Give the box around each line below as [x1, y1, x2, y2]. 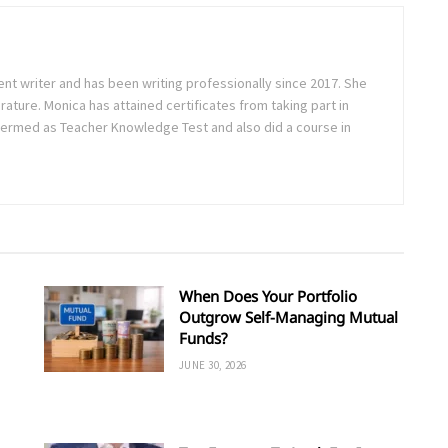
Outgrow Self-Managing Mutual [179, 307, 398, 328]
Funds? [179, 328, 228, 349]
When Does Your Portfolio [179, 286, 357, 307]
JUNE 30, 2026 [179, 358, 247, 373]
